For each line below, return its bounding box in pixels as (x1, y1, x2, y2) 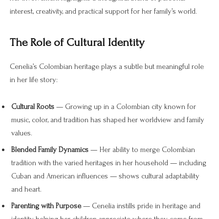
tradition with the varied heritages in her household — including (11, 158, 206, 168)
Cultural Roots (11, 102, 54, 111)
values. (11, 129, 32, 138)
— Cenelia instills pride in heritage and (81, 201, 200, 211)
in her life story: (10, 75, 58, 84)
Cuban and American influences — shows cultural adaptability (11, 172, 199, 181)
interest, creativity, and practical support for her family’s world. (10, 7, 197, 16)
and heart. (11, 185, 42, 194)
